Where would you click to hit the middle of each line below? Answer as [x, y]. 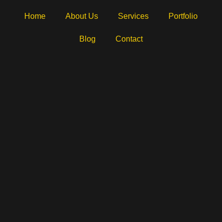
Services [133, 16]
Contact [129, 39]
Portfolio [183, 16]
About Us [82, 16]
